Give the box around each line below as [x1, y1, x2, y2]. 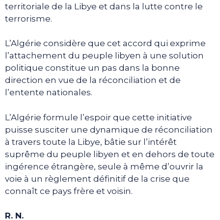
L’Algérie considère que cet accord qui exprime [5, 38, 206, 49]
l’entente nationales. [5, 87, 92, 98]
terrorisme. [5, 13, 52, 24]
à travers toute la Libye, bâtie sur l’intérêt [5, 137, 177, 147]
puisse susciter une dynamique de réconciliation [5, 124, 213, 135]
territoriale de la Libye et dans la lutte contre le [5, 1, 203, 11]
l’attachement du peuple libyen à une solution [5, 51, 204, 61]
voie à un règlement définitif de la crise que [5, 173, 190, 184]
